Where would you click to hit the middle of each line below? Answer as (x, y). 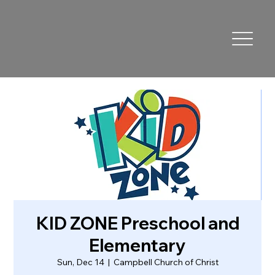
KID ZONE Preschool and (137, 223)
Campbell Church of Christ (166, 262)
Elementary (137, 245)
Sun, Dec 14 (80, 262)
